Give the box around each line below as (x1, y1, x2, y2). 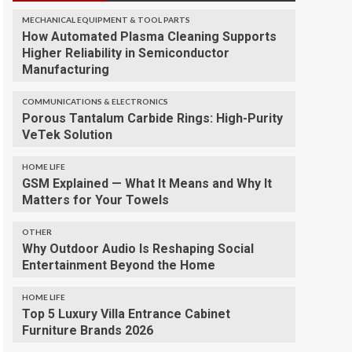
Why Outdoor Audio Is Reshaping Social (22, 241, 254, 256)
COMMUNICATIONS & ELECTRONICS (22, 97, 168, 106)
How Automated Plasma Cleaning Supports (22, 29, 277, 44)
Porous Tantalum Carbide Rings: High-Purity (22, 111, 283, 126)
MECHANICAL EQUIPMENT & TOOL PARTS (22, 15, 190, 24)
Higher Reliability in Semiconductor (22, 46, 229, 60)
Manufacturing (22, 62, 109, 77)
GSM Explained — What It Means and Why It (22, 176, 272, 191)
